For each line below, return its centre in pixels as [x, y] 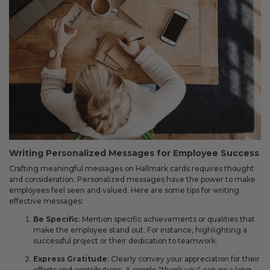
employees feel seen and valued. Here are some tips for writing [124, 190]
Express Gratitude [70, 259]
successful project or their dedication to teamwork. [125, 241]
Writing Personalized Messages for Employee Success [134, 153]
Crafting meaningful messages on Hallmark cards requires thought [132, 169]
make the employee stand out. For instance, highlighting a [140, 230]
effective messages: [46, 201]
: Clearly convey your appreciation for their [184, 259]
